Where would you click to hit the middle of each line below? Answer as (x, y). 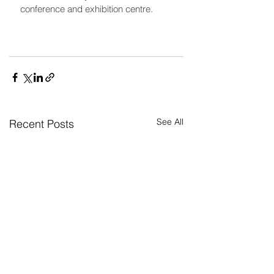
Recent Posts (42, 124)
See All (170, 122)
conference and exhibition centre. (87, 9)
